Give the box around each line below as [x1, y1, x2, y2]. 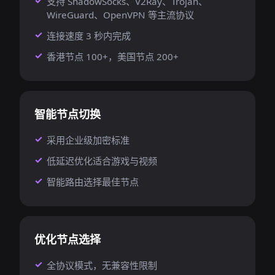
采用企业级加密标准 [47, 134, 130, 146]
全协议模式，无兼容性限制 [47, 259, 157, 271]
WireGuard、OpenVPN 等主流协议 [47, 9, 194, 21]
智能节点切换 [34, 107, 101, 122]
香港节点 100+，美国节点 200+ [47, 50, 179, 63]
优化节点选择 [34, 232, 101, 247]
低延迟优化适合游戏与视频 [47, 155, 157, 167]
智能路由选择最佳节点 [47, 176, 139, 188]
